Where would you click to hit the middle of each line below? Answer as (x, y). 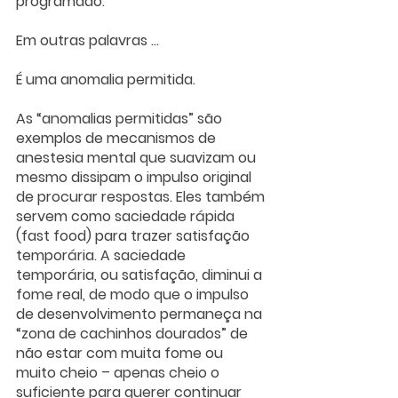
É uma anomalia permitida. (106, 80)
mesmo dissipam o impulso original (135, 178)
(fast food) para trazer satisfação (135, 236)
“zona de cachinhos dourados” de (134, 334)
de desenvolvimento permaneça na (141, 314)
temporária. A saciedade (103, 256)
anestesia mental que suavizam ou (138, 158)
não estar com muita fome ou (121, 354)
